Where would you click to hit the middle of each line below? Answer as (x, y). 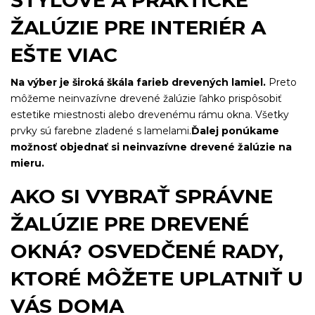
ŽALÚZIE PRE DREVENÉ (130, 224)
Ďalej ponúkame (235, 131)
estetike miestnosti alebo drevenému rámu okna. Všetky (150, 115)
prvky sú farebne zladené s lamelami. (101, 131)
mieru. (27, 163)
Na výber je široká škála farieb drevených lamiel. (138, 83)
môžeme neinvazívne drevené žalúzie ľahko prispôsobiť (146, 99)
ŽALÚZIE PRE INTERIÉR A (138, 28)
